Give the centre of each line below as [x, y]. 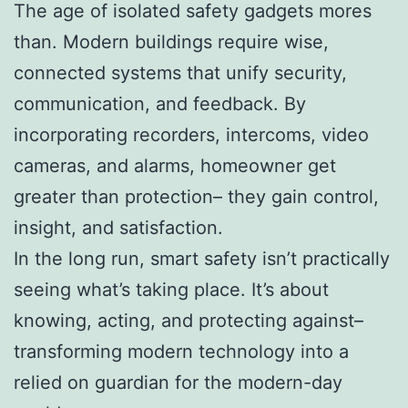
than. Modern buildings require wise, [171, 41]
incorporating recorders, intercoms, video [191, 134]
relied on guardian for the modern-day [178, 382]
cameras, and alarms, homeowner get [175, 165]
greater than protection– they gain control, [196, 196]
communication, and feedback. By [160, 103]
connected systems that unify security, [180, 72]
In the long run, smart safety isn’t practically [202, 258]
